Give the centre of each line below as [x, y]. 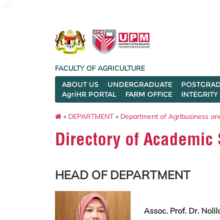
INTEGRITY [200, 94]
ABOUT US [80, 84]
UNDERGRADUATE [140, 84]
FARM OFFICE [149, 94]
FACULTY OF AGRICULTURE [100, 68]
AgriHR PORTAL [89, 94]
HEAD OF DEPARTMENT [123, 175]
